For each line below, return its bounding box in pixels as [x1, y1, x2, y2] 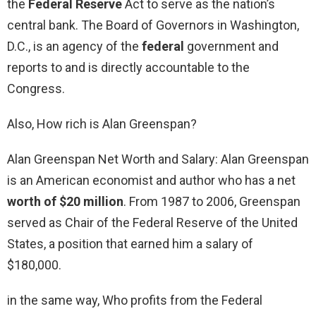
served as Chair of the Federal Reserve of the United [7, 215, 298, 231]
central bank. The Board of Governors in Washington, [7, 18, 299, 33]
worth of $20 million [7, 194, 123, 209]
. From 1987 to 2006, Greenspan [123, 194, 300, 209]
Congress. [7, 81, 65, 97]
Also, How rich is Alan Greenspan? [7, 116, 197, 132]
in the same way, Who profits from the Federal [7, 293, 262, 308]
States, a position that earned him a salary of [7, 236, 253, 252]
